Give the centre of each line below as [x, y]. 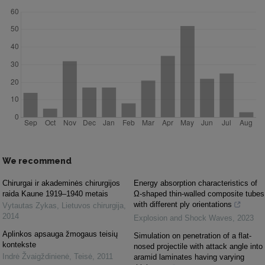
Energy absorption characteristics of [195, 183]
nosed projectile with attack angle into [198, 246]
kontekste [19, 245]
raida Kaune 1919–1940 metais [55, 194]
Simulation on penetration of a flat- [193, 236]
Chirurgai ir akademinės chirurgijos [61, 183]
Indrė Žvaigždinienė [36, 256]
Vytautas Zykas [30, 206]
